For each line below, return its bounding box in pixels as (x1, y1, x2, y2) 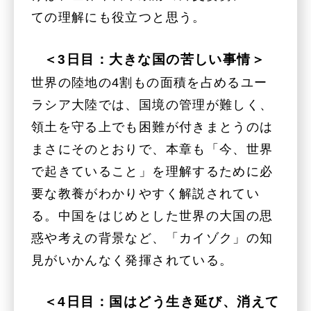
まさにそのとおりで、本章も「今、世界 (31, 142, 274, 156)
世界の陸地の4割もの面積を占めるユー (31, 75, 268, 90)
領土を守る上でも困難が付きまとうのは (31, 119, 274, 134)
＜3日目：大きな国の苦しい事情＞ (43, 51, 266, 67)
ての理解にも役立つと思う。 (31, 10, 206, 25)
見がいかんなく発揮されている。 (31, 253, 233, 267)
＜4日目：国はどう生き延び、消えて (43, 294, 280, 310)
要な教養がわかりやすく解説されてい (31, 186, 260, 201)
